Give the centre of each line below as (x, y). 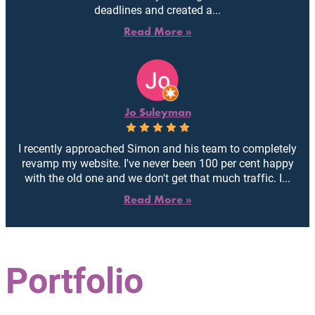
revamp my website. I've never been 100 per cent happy (157, 162)
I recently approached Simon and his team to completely (157, 148)
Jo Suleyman (157, 111)
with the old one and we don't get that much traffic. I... (157, 177)
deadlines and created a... (157, 9)
